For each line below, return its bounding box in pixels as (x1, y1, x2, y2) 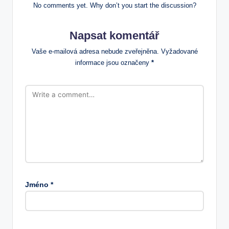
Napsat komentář (70, 29, 159, 42)
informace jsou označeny (75, 58, 151, 66)
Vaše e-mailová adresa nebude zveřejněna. (31, 47, 159, 55)
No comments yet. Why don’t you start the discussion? (33, 2, 196, 10)
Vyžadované (161, 47, 198, 55)
